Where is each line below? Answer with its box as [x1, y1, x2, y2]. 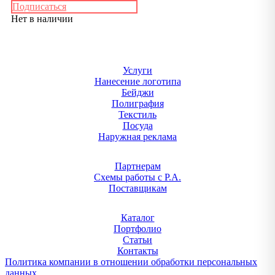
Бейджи [121, 87, 154, 98]
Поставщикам [108, 183, 167, 193]
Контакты [117, 246, 158, 256]
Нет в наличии [11, 14, 73, 24]
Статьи [123, 234, 152, 245]
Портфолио [114, 223, 161, 234]
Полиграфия [111, 98, 164, 109]
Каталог [120, 212, 155, 223]
